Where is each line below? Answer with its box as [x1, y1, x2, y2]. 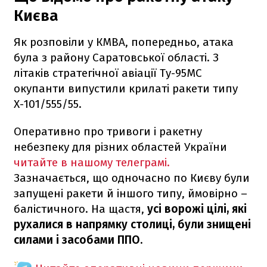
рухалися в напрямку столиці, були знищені [14, 217, 251, 231]
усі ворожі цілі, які [147, 201, 247, 216]
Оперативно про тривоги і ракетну [14, 124, 202, 138]
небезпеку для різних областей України [14, 139, 227, 154]
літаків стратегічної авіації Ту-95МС [14, 66, 202, 80]
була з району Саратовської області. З [14, 50, 219, 64]
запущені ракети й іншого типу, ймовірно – [14, 186, 247, 200]
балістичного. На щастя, [14, 201, 147, 216]
